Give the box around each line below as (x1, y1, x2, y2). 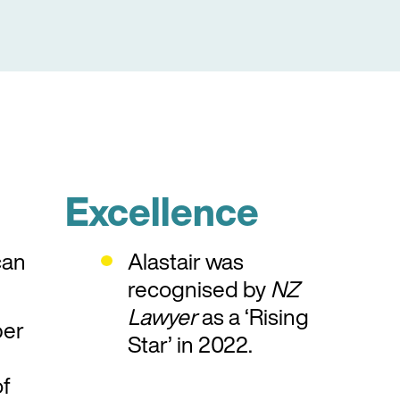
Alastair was (128, 244, 245, 278)
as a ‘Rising (197, 299, 310, 333)
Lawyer (128, 299, 198, 333)
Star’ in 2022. (128, 327, 254, 361)
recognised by (128, 271, 271, 305)
